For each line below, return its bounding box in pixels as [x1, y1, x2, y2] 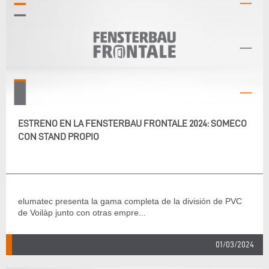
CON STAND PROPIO [18, 131, 99, 142]
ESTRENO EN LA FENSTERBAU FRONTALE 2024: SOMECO [18, 118, 247, 128]
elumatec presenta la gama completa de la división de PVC [18, 196, 242, 206]
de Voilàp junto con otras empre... [18, 208, 146, 217]
